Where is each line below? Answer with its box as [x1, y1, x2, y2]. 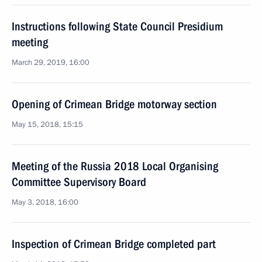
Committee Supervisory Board [12, 175, 146, 189]
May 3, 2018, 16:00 [12, 197, 78, 208]
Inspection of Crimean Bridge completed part [12, 237, 216, 251]
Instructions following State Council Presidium [12, 19, 223, 33]
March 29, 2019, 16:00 [12, 57, 89, 68]
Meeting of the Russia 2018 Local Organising [12, 159, 218, 173]
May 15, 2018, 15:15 [12, 119, 83, 130]
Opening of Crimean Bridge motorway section [12, 97, 217, 111]
